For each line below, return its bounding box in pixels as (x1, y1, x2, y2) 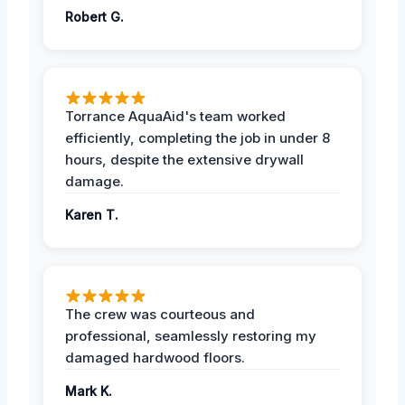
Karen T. (65, 206, 118, 222)
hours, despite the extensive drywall (65, 150, 304, 168)
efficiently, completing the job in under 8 (65, 128, 330, 146)
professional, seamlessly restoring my (65, 326, 316, 344)
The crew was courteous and (65, 305, 255, 323)
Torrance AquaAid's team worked (65, 107, 286, 125)
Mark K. (65, 382, 112, 399)
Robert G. (65, 8, 124, 24)
